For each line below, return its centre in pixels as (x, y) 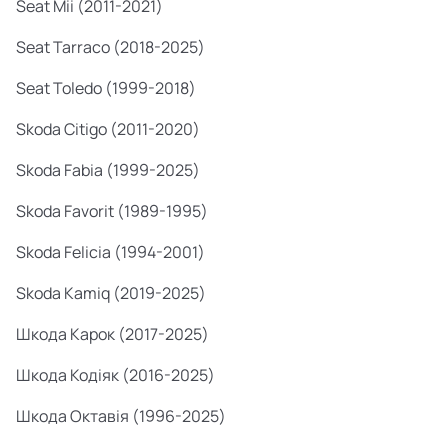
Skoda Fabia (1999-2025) (108, 170)
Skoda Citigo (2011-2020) (108, 129)
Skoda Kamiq (63, 293)
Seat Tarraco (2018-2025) (110, 47)
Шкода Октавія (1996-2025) (121, 416)
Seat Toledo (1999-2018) (106, 88)
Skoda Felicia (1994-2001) (110, 252)
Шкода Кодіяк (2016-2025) (115, 375)
